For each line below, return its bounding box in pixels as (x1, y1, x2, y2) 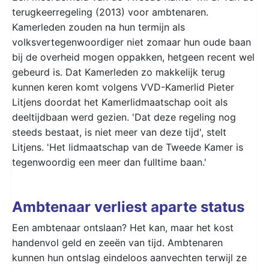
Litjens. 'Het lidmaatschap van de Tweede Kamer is (12, 141, 243, 153)
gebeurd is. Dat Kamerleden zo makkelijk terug (12, 65, 225, 78)
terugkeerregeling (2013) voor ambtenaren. (12, 5, 208, 18)
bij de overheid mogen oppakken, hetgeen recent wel (12, 50, 255, 63)
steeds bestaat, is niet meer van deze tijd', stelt (12, 125, 226, 138)
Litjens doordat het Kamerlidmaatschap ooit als (12, 95, 228, 108)
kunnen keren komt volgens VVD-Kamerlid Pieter (12, 80, 234, 93)
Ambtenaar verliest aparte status (12, 198, 244, 216)
